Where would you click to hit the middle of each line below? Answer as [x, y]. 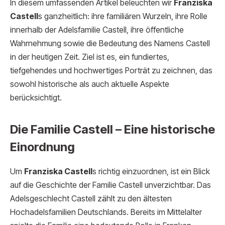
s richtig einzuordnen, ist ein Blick [151, 171]
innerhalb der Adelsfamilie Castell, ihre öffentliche [97, 30]
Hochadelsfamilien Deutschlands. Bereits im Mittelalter [106, 212]
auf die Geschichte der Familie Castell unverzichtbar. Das [110, 185]
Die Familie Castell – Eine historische [113, 129]
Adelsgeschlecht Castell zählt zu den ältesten [91, 198]
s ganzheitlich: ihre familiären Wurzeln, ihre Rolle [123, 16]
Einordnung [42, 147]
